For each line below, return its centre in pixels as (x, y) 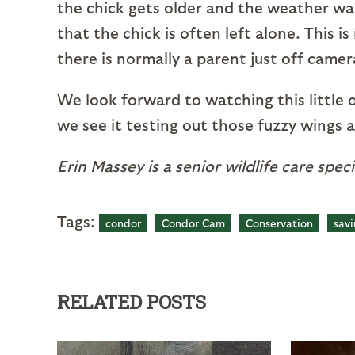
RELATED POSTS (132, 302)
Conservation (279, 223)
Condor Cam (193, 223)
